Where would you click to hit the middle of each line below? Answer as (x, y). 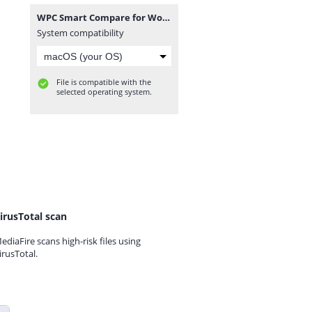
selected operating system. (104, 92)
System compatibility (80, 33)
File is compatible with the (104, 82)
